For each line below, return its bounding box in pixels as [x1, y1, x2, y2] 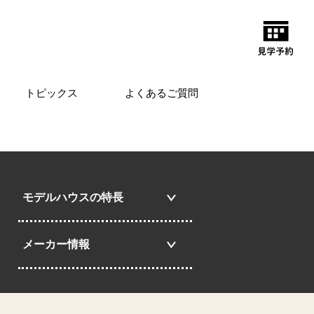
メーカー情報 [22, 238, 90, 250]
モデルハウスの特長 [22, 191, 123, 203]
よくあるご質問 [124, 87, 198, 100]
